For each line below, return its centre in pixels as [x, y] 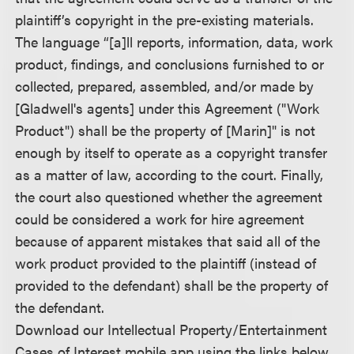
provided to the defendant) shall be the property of [172, 284]
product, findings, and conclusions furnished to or [170, 63]
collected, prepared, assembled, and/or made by [165, 85]
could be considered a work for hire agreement [160, 218]
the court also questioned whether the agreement [169, 196]
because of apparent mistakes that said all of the [168, 240]
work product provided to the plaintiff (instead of [166, 262]
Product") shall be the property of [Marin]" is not [166, 130]
